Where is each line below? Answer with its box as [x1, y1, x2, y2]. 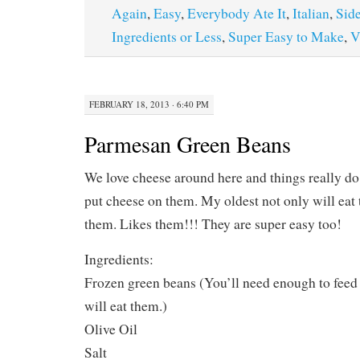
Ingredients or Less [112, 27, 222, 46]
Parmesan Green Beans [84, 129, 291, 160]
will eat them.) [84, 297, 167, 316]
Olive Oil [84, 320, 137, 339]
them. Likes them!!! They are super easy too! [84, 215, 342, 234]
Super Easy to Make [228, 27, 344, 46]
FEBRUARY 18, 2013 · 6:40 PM [89, 98, 209, 111]
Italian [292, 3, 329, 22]
